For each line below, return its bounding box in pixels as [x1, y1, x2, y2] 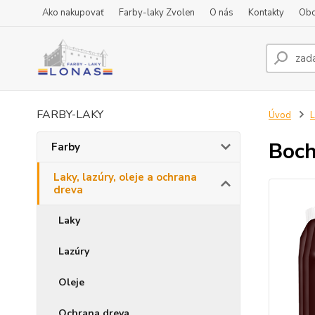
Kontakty [248, 6, 284, 19]
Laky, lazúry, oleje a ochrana [53, 170, 197, 184]
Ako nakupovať [42, 6, 104, 19]
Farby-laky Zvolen [119, 6, 195, 19]
